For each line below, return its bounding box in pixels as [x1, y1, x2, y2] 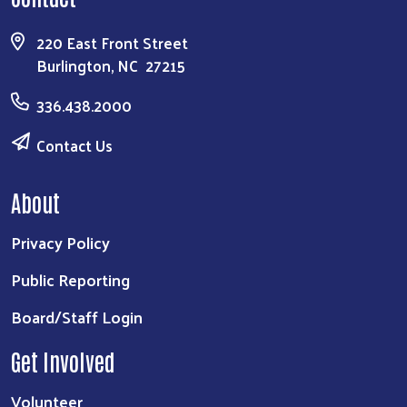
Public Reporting [11, 264, 130, 295]
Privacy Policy [11, 227, 110, 258]
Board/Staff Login [11, 302, 143, 333]
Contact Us [36, 132, 113, 160]
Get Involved [11, 346, 115, 376]
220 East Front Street [36, 29, 188, 57]
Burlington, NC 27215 [36, 52, 185, 80]
